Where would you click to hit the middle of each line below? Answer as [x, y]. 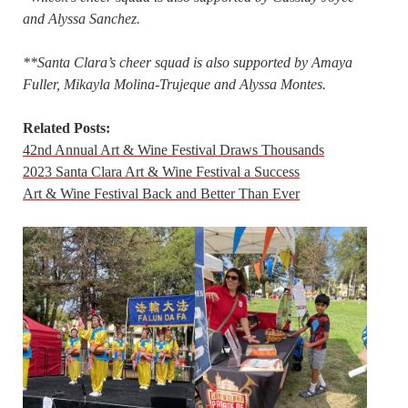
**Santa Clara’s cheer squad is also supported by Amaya [188, 63]
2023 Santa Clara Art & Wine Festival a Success [161, 172]
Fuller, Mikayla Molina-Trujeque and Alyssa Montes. [174, 85]
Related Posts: [66, 128]
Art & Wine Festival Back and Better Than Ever [161, 194]
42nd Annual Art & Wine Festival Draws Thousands [173, 150]
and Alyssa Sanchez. [82, 19]
